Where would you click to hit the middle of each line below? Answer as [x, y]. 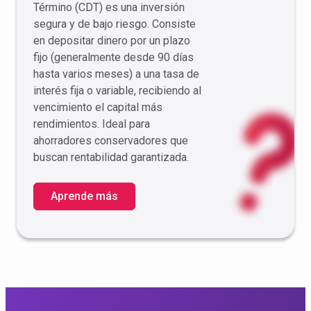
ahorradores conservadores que [111, 141]
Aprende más [84, 196]
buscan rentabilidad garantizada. [111, 157]
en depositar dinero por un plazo [112, 41]
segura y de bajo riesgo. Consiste [115, 24]
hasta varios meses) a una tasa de [116, 74]
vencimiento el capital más [98, 107]
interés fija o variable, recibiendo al [117, 91]
